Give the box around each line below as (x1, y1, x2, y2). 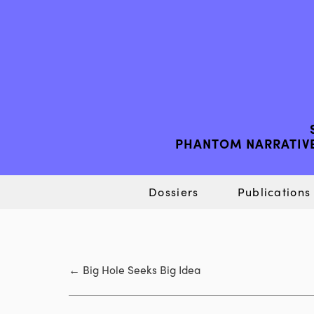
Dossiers (149, 184, 199, 200)
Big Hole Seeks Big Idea (83, 261, 200, 278)
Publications (237, 184, 311, 200)
